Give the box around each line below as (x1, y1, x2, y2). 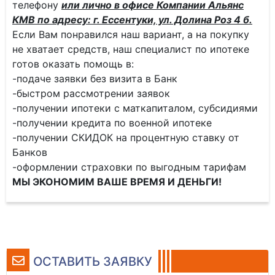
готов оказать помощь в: (12, 58, 134, 70)
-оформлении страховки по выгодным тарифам (12, 161, 246, 173)
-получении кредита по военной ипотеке (12, 117, 212, 129)
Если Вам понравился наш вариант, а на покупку (12, 28, 249, 41)
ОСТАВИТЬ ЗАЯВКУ (33, 254, 152, 269)
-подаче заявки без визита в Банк (12, 72, 177, 85)
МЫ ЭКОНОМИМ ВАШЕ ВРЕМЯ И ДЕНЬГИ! (12, 176, 222, 188)
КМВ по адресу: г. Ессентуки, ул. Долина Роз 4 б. (12, 14, 252, 26)
